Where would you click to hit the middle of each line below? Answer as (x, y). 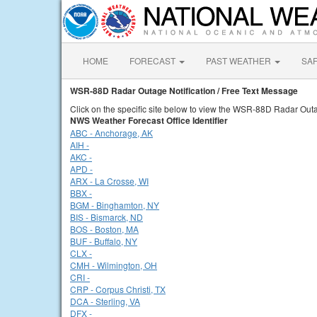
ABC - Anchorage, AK (111, 133)
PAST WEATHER (240, 60)
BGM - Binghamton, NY (115, 205)
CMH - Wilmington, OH (114, 265)
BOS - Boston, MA (104, 229)
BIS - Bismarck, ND (106, 217)
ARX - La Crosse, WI (109, 181)
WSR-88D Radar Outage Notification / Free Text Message (184, 91)
